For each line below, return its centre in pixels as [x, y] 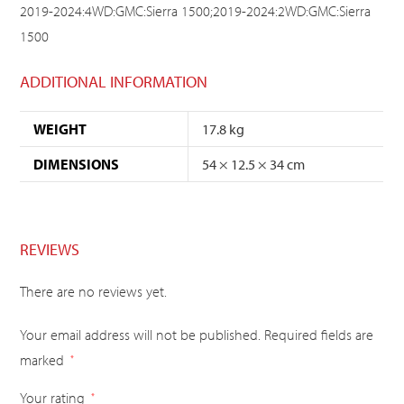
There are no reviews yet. [94, 292]
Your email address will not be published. [141, 335]
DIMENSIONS [77, 165]
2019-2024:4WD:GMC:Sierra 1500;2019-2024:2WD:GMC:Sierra [196, 11]
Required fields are [319, 335]
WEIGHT [60, 129]
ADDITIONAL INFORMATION [114, 82]
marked [44, 360]
